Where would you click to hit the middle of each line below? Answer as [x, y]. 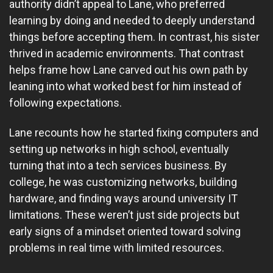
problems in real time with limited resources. [117, 248]
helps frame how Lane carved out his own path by [129, 69]
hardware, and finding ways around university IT [123, 199]
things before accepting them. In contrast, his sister [134, 37]
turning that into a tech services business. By [118, 166]
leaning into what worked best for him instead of [126, 86]
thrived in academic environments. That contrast [126, 53]
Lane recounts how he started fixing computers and [134, 133]
